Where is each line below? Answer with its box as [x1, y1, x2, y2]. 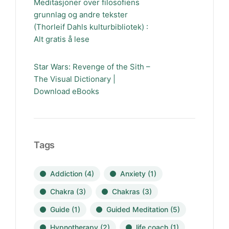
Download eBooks [34, 86, 99, 96]
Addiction [50, 169, 82, 178]
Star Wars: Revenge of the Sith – [34, 62, 150, 72]
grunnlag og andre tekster [34, 10, 128, 19]
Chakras [112, 187, 140, 196]
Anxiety [120, 169, 146, 178]
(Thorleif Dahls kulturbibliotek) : [34, 22, 148, 32]
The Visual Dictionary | [34, 74, 116, 84]
